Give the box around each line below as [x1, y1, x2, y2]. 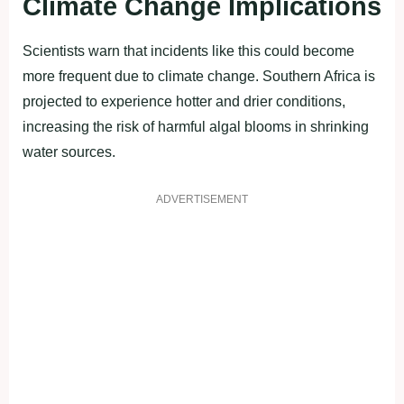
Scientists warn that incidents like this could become [23, 42, 354, 59]
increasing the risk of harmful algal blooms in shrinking [23, 118, 369, 134]
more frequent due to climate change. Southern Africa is [23, 68, 375, 84]
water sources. [23, 143, 115, 160]
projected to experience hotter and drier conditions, [23, 93, 345, 109]
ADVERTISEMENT [156, 192, 248, 206]
